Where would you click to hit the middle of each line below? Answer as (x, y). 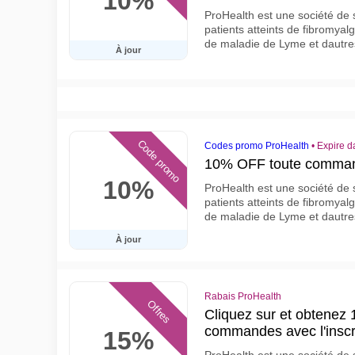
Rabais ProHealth (243, 296)
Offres (159, 312)
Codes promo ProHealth (257, 146)
